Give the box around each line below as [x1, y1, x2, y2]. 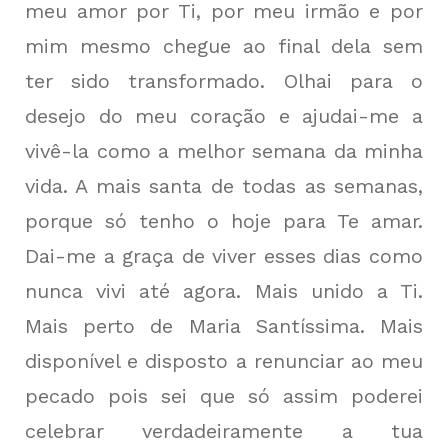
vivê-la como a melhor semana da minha [25, 139, 423, 163]
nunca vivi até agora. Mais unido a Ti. [25, 279, 423, 303]
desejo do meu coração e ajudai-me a [25, 104, 423, 128]
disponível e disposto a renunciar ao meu [25, 349, 423, 373]
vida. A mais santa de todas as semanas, [25, 174, 423, 198]
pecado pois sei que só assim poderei [25, 384, 423, 408]
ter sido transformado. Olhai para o [25, 69, 423, 93]
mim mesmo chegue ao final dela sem [25, 34, 423, 58]
